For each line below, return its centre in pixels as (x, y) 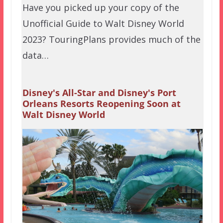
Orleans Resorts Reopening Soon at (101, 104)
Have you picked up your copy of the (101, 7)
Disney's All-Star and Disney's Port (99, 93)
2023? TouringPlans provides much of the (111, 39)
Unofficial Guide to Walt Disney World (103, 23)
